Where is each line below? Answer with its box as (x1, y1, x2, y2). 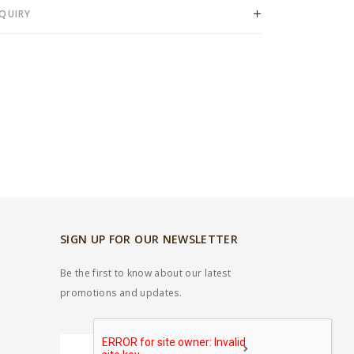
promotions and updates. (60, 286, 183, 299)
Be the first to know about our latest (60, 266, 231, 280)
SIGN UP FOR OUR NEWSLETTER (60, 232, 239, 247)
